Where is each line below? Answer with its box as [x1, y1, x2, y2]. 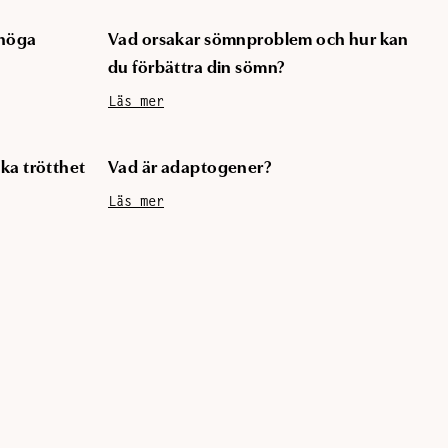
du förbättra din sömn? [108, 58, 286, 78]
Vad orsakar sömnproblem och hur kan [108, 30, 409, 50]
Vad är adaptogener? [108, 158, 273, 178]
